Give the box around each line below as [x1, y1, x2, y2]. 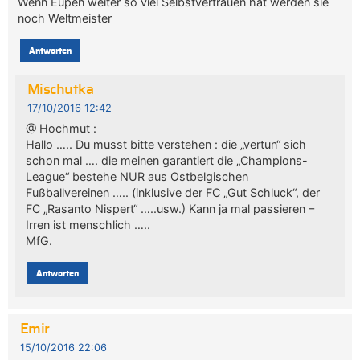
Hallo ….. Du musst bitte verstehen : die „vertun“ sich [25, 137, 306, 152]
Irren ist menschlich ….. [25, 218, 150, 232]
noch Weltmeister [18, 11, 112, 26]
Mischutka [27, 83, 94, 98]
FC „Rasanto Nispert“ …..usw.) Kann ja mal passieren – [25, 202, 314, 216]
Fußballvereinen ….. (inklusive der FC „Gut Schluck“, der [25, 186, 320, 200]
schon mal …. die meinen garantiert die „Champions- [25, 153, 308, 168]
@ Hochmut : [25, 121, 96, 136]
